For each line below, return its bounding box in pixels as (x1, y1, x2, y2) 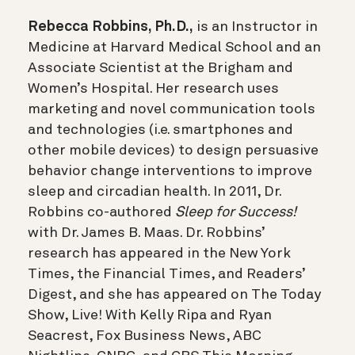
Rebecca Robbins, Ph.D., (28, 20, 193, 35)
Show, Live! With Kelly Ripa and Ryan (28, 308, 272, 323)
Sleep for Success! (175, 205, 296, 220)
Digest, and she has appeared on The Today (28, 288, 321, 303)
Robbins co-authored (28, 205, 175, 220)
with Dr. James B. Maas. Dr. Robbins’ (28, 226, 265, 241)
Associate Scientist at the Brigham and (28, 61, 293, 76)
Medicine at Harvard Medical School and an (28, 40, 321, 55)
